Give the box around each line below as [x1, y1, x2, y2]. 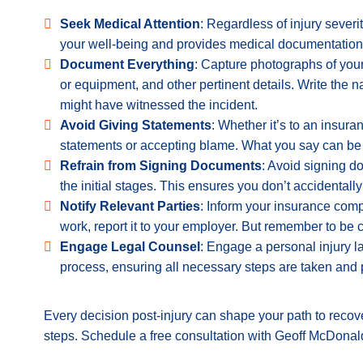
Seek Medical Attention [60, 17, 200, 31]
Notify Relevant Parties [60, 199, 200, 213]
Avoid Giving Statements [60, 118, 211, 132]
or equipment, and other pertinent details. [60, 78, 297, 92]
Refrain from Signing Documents [60, 159, 262, 173]
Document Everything [60, 58, 194, 71]
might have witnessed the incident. [60, 98, 258, 112]
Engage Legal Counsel [60, 240, 200, 254]
